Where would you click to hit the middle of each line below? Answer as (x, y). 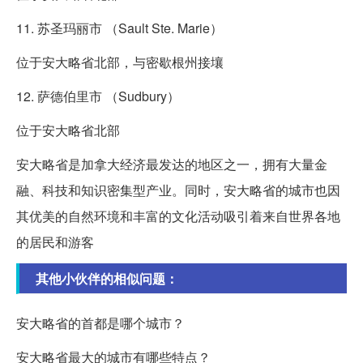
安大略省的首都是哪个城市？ (100, 322)
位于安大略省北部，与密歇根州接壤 (120, 62)
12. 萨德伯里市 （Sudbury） (98, 96)
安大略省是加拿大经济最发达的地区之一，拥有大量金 (172, 164)
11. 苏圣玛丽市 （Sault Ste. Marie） (120, 28)
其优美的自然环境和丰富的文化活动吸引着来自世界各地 (178, 216)
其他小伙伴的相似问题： (107, 278)
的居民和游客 (55, 241)
